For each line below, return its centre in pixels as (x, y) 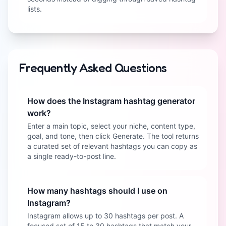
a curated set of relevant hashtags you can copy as (112, 146)
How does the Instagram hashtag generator (111, 101)
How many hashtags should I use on (97, 191)
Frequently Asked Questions (93, 68)
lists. (35, 9)
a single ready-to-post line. (72, 156)
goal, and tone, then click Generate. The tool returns (113, 136)
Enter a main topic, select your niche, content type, (111, 126)
